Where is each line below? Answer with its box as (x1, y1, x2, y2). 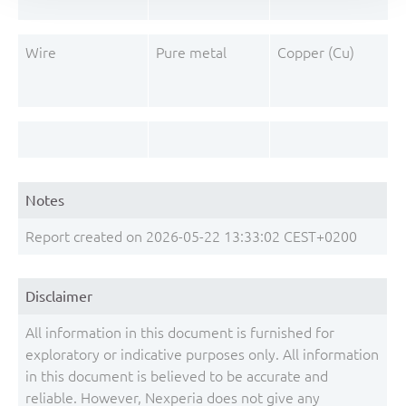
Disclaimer (25, 288, 92, 304)
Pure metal (156, 44, 227, 61)
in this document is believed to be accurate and (25, 368, 328, 384)
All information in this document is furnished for (25, 324, 334, 341)
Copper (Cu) (277, 44, 354, 61)
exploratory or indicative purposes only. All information (25, 346, 379, 362)
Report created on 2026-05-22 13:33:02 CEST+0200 (25, 227, 357, 245)
